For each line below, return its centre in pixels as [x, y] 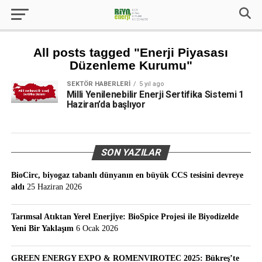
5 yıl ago [151, 84]
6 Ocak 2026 [97, 228]
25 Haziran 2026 [54, 187]
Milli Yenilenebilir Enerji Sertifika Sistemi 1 [155, 94]
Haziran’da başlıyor [106, 104]
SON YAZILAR [131, 152]
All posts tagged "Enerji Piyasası [131, 52]
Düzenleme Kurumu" [131, 65]
